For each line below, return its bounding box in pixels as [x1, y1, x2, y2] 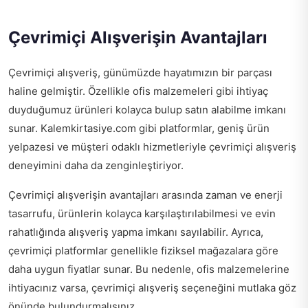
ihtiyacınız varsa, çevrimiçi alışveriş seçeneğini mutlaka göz [8, 281, 296, 295]
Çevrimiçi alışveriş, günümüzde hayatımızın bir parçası [8, 66, 272, 80]
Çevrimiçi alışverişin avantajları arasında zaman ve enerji [8, 188, 283, 202]
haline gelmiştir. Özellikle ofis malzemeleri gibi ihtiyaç [8, 85, 268, 98]
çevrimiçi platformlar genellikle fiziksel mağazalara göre [8, 244, 278, 258]
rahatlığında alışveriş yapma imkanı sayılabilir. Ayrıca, [8, 225, 263, 239]
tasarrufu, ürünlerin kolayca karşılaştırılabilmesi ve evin [8, 207, 276, 221]
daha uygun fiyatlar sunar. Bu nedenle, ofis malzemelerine [8, 263, 289, 276]
